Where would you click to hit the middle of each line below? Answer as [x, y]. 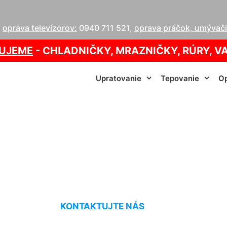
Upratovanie [119, 78]
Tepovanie [180, 78]
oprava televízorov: [40, 28]
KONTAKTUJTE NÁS [102, 206]
